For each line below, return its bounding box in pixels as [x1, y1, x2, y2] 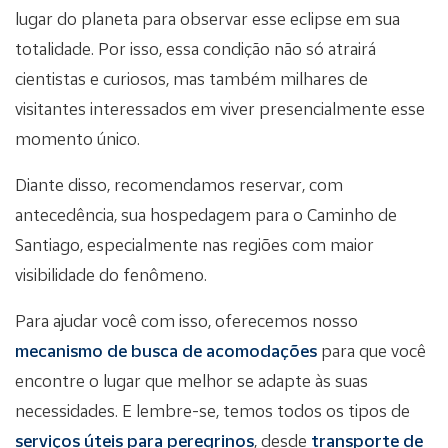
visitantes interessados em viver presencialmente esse [15, 97, 425, 119]
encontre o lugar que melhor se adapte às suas [15, 369, 368, 391]
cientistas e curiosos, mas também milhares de [15, 67, 368, 89]
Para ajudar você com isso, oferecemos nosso [15, 309, 358, 331]
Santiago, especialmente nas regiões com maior [15, 233, 374, 255]
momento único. [15, 127, 140, 149]
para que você [317, 339, 426, 361]
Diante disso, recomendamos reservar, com [15, 173, 343, 195]
